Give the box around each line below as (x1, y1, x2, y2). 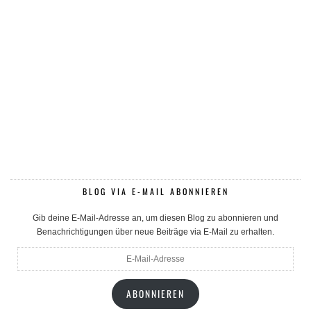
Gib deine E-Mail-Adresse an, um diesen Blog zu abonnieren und (33, 213, 278, 224)
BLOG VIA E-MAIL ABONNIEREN (82, 185, 229, 198)
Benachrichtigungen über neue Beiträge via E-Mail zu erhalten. (37, 227, 274, 237)
